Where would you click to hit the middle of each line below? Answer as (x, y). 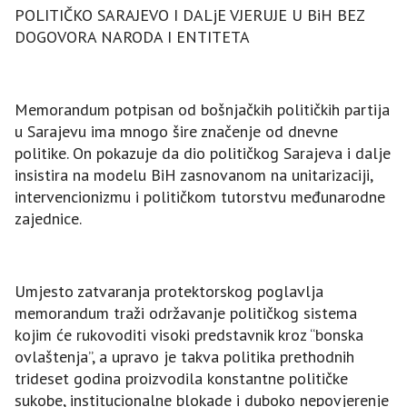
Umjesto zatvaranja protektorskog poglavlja (169, 292)
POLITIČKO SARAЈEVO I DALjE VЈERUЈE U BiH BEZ (189, 15)
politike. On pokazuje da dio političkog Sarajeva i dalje (203, 154)
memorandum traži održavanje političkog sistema (186, 313)
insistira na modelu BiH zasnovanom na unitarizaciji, (194, 175)
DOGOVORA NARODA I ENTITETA (132, 37)
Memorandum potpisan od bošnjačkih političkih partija (202, 110)
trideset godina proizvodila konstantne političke (181, 379)
